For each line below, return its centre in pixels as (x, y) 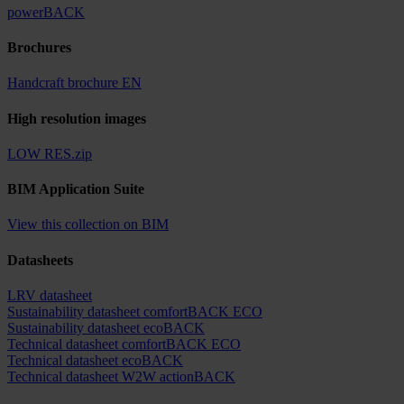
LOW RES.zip (50, 153)
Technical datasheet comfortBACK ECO (124, 344)
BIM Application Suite (76, 189)
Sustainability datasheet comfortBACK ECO (135, 311)
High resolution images (77, 118)
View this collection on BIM (88, 225)
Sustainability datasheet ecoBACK (106, 327)
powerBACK (46, 12)
